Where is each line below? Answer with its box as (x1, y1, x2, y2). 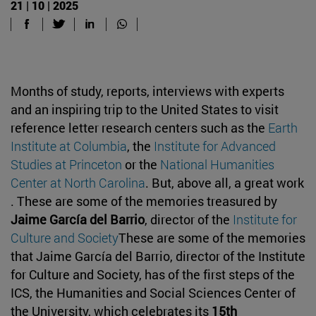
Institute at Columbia (11, 137, 127, 154)
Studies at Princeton (11, 155, 122, 173)
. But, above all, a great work (145, 174, 304, 191)
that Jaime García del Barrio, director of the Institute (11, 247, 305, 265)
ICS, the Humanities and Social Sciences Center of (11, 284, 296, 301)
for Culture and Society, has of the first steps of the (11, 265, 295, 283)
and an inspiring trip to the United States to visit (11, 100, 279, 118)
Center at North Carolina (11, 174, 145, 191)
